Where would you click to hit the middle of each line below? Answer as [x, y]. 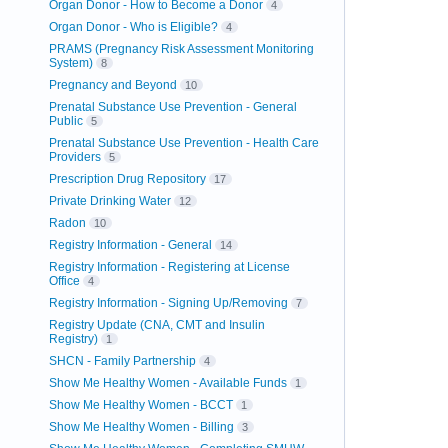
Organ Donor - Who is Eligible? [133, 27]
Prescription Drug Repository [127, 179]
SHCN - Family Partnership [122, 361]
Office [64, 281]
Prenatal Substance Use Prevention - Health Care [183, 143]
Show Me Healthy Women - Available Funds [167, 383]
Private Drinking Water [109, 201]
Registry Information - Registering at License [169, 267]
